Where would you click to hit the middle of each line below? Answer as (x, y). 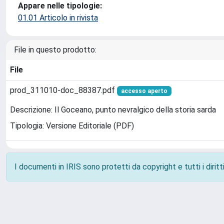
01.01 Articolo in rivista (58, 18)
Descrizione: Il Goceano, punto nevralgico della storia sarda (113, 110)
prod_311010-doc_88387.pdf (63, 90)
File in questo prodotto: (55, 50)
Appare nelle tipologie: (60, 6)
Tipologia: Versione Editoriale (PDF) (72, 126)
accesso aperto (144, 91)
